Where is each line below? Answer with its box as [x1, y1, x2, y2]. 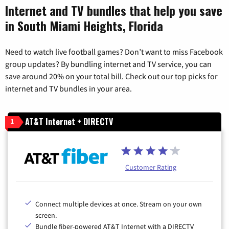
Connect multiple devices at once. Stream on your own [35, 199, 202, 209]
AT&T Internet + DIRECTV [25, 116, 113, 128]
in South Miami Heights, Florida [5, 16, 163, 35]
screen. [35, 211, 57, 220]
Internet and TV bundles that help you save [5, 1, 222, 20]
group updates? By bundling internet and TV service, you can [5, 59, 212, 70]
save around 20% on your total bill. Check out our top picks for [5, 71, 218, 82]
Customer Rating [125, 163, 176, 172]
